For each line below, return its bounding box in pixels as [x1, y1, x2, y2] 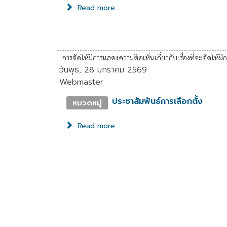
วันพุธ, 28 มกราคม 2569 [59, 63, 147, 76]
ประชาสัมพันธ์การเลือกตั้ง [112, 95, 203, 107]
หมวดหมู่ [72, 97, 102, 108]
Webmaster [59, 75, 104, 88]
